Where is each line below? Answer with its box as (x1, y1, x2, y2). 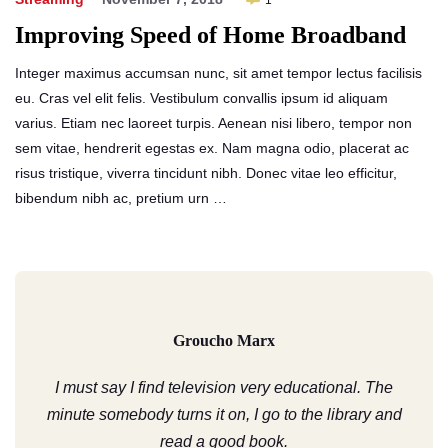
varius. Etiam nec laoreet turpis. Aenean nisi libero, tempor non (15, 115, 412, 132)
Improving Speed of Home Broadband (15, 22, 406, 49)
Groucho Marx (173, 332, 275, 350)
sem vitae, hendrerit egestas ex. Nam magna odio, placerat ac (15, 140, 409, 157)
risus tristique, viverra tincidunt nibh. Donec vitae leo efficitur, (15, 165, 397, 182)
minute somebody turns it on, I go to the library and (46, 406, 402, 424)
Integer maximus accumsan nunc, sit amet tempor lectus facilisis (15, 65, 422, 82)
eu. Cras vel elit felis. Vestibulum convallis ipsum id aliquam (15, 90, 388, 107)
